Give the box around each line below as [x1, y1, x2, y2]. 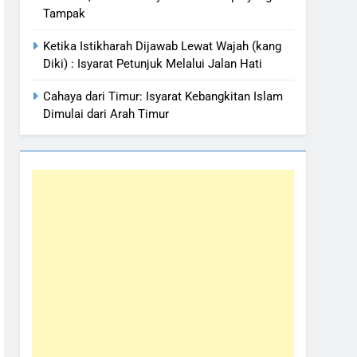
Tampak [43, 6, 85, 22]
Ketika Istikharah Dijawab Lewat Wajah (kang [43, 39, 281, 54]
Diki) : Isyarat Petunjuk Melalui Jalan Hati [43, 57, 262, 72]
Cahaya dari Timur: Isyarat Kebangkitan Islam [43, 89, 283, 104]
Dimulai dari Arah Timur [43, 107, 169, 122]
